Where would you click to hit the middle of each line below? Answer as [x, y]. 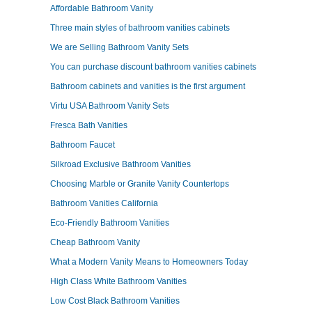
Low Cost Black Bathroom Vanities [115, 301]
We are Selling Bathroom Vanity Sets [119, 47]
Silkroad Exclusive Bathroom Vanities [120, 164]
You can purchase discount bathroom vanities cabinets [153, 67]
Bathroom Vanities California [104, 203]
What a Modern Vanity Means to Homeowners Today [149, 262]
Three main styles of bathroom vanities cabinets [140, 28]
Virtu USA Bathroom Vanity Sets [110, 106]
